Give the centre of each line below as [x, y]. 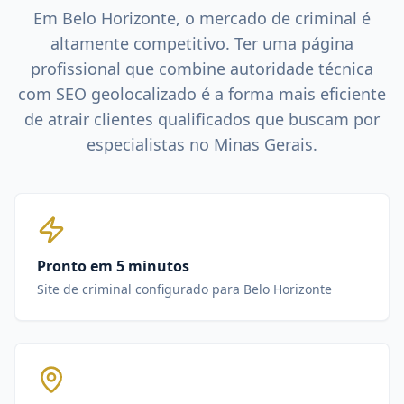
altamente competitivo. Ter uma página [202, 43]
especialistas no [150, 144]
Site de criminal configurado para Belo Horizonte [184, 289]
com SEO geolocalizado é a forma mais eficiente [202, 94]
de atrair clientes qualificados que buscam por [202, 119]
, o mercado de [235, 18]
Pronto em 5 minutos [113, 266]
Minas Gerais [263, 144]
